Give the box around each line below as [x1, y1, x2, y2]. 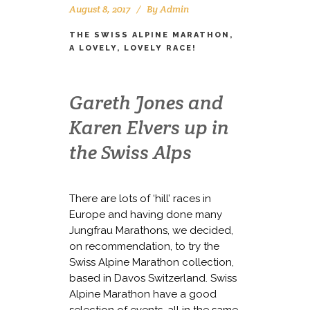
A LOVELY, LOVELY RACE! [69, 43, 197, 53]
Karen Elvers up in [69, 114, 229, 140]
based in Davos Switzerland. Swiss [69, 271, 237, 284]
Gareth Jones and [69, 89, 223, 115]
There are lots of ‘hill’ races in [69, 192, 211, 205]
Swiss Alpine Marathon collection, [69, 255, 234, 268]
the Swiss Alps [69, 139, 192, 165]
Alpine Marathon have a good [69, 287, 217, 300]
